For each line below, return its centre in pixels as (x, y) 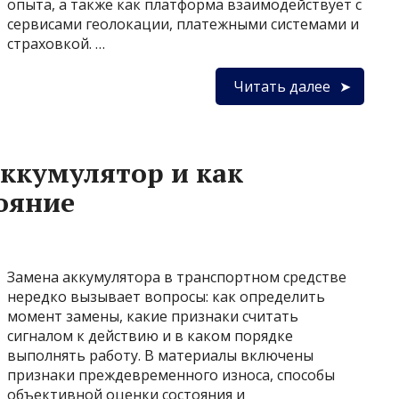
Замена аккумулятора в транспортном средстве (177, 277)
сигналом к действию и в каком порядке (150, 336)
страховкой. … (56, 44)
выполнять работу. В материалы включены (160, 355)
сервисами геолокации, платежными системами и (183, 24)
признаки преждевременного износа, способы (171, 375)
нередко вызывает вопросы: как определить (166, 297)
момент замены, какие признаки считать (153, 316)
